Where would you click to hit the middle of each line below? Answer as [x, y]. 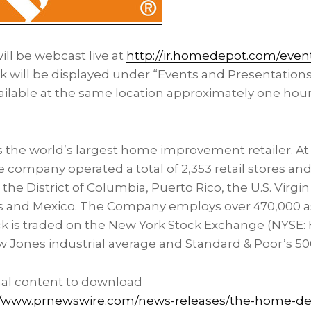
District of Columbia [86, 187]
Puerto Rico [186, 187]
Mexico [54, 206]
